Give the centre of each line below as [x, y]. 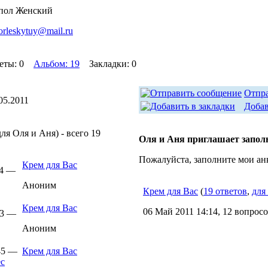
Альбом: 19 [57, 64]
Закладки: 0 [108, 64]
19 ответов [225, 191]
